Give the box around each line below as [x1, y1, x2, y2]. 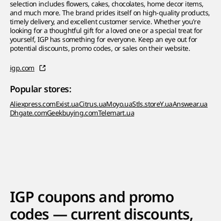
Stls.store [132, 99, 160, 109]
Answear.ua [172, 99, 208, 109]
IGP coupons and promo [10, 188, 174, 206]
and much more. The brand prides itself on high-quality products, [10, 8, 210, 17]
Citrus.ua [78, 99, 107, 109]
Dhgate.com [10, 108, 47, 118]
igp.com [10, 63, 35, 73]
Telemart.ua [98, 108, 135, 118]
